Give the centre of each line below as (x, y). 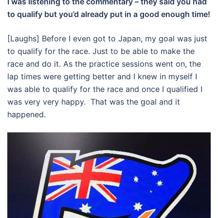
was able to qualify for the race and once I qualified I (105, 89)
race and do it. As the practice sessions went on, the (104, 64)
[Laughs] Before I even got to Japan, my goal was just (107, 39)
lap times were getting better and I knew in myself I (102, 77)
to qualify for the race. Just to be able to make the (101, 51)
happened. (27, 115)
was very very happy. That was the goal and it (94, 102)
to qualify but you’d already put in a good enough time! (109, 14)
